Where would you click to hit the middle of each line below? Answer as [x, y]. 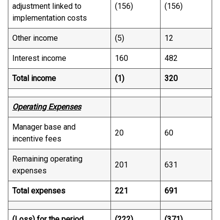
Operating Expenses [47, 107]
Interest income [39, 58]
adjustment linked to [47, 6]
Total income [34, 78]
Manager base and [44, 127]
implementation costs [50, 18]
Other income [35, 38]
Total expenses [39, 191]
